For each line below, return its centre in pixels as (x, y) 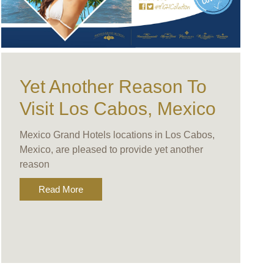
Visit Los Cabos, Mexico (117, 109)
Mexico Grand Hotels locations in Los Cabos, (117, 135)
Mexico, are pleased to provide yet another (111, 150)
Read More (61, 190)
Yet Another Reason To (113, 87)
